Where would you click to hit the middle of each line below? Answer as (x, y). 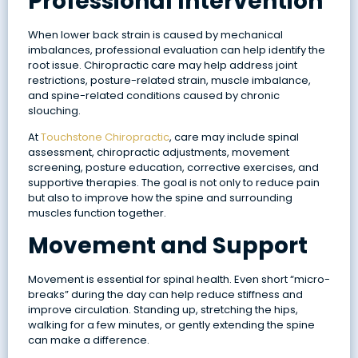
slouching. (54, 110)
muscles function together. (97, 213)
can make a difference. (88, 340)
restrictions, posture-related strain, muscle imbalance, (169, 80)
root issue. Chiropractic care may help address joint (162, 65)
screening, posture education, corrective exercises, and (173, 168)
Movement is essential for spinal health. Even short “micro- (179, 279)
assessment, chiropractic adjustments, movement (158, 153)
